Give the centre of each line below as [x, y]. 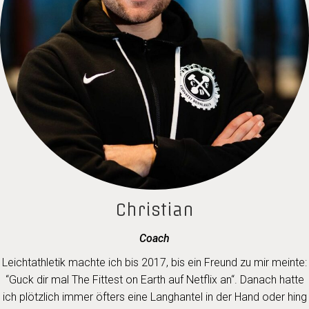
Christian [154, 210]
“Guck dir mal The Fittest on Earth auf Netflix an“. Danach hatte [154, 280]
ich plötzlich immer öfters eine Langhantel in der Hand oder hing [154, 297]
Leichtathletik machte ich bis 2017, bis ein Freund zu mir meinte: [154, 262]
